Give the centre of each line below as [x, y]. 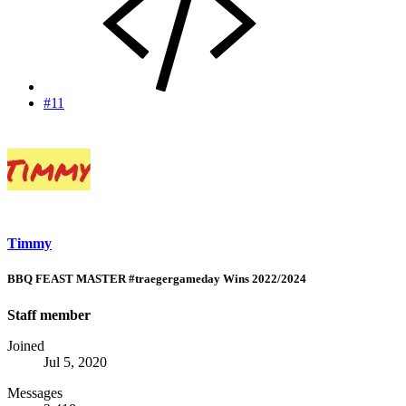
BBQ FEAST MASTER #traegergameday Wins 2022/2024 [157, 279]
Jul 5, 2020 [75, 362]
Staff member [49, 314]
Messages [35, 392]
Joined [26, 345]
